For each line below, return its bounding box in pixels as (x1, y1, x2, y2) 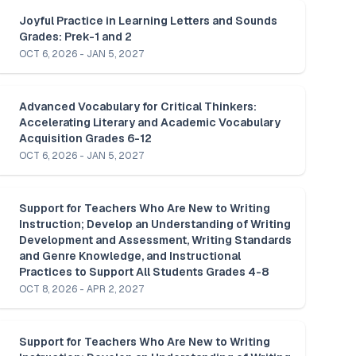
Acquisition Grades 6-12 (19, 130, 152, 145)
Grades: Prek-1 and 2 (19, 29, 132, 44)
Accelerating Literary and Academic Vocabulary (19, 114, 281, 130)
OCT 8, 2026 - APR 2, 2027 (19, 282, 144, 296)
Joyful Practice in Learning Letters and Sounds (19, 13, 277, 28)
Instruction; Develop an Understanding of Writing (19, 216, 291, 231)
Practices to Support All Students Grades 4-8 (19, 264, 269, 279)
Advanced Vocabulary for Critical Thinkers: (19, 99, 257, 114)
